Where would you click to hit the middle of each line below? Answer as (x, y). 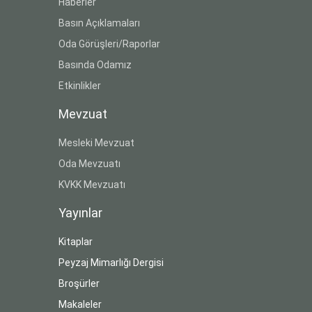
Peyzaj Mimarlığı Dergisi (111, 262)
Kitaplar (75, 241)
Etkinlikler (79, 85)
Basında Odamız (95, 64)
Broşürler (79, 283)
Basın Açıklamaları (99, 23)
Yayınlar (80, 212)
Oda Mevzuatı (89, 163)
